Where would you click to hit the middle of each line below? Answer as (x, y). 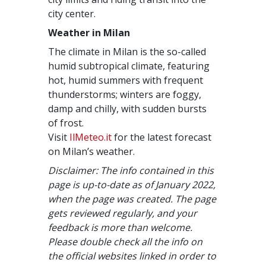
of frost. (66, 123)
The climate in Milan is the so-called (127, 52)
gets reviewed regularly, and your (123, 213)
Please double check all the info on (126, 242)
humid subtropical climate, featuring (129, 66)
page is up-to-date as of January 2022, (132, 185)
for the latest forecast (162, 137)
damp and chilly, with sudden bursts (128, 109)
